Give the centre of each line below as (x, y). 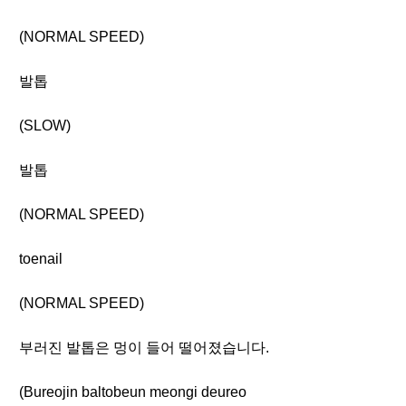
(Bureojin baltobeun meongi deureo (133, 392)
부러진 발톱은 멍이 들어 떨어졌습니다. (144, 348)
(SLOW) (45, 126)
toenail (41, 259)
